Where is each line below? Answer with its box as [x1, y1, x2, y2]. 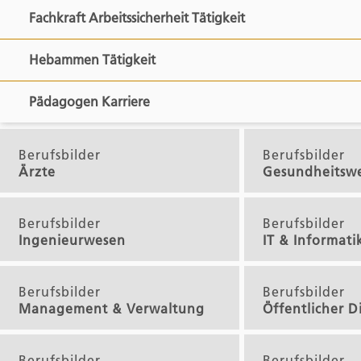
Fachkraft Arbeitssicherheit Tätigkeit [192, 10, 245, 27]
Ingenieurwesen [19, 231, 126, 248]
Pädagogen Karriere [102, 93, 150, 110]
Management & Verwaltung [19, 300, 205, 317]
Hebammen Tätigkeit [102, 52, 156, 68]
